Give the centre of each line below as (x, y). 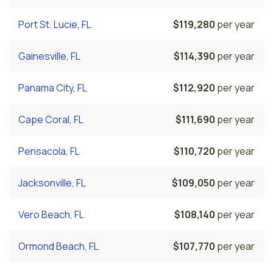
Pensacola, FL (49, 151)
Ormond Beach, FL (58, 246)
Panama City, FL (53, 87)
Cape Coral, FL (51, 119)
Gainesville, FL (49, 56)
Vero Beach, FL (51, 214)
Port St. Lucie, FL (55, 24)
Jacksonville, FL (52, 183)
